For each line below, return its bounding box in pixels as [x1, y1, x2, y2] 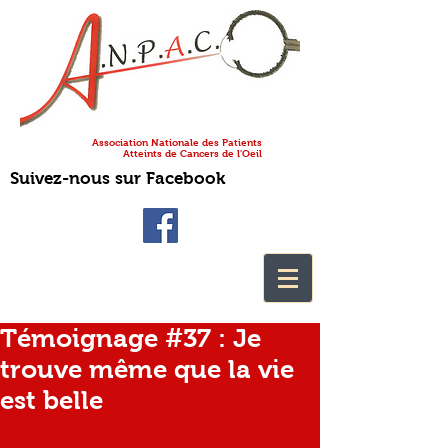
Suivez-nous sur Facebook [10, 169, 225, 188]
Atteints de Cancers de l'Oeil [123, 148, 262, 159]
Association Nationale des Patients [92, 137, 262, 148]
